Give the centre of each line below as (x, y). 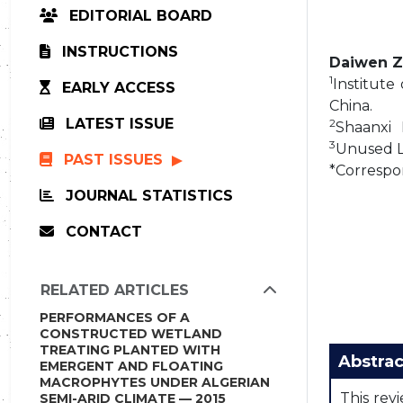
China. (351, 106)
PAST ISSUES (113, 160)
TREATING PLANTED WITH (130, 350)
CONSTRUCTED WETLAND (131, 334)
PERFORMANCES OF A (115, 318)
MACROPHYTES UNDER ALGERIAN (155, 382)
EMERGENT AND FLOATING (131, 366)
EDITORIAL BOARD (139, 16)
